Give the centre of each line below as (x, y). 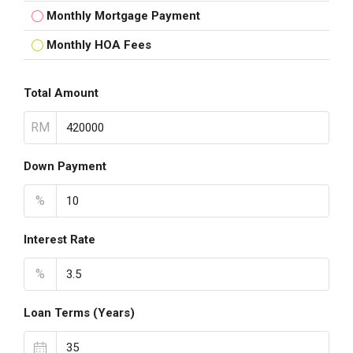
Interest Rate (59, 240)
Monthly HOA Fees (99, 45)
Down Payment (65, 166)
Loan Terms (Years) (79, 313)
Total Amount (61, 93)
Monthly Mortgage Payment (123, 16)
